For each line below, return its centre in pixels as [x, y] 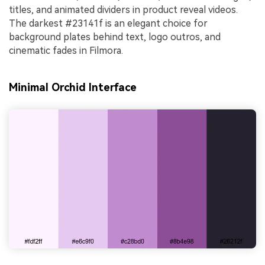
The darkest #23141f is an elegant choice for [108, 24]
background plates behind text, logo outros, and [115, 37]
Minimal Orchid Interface [73, 87]
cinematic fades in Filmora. [66, 51]
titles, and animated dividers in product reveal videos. [123, 10]
